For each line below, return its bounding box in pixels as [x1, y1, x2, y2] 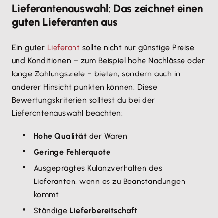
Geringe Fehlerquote [34, 147, 111, 157]
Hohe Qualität [34, 131, 89, 141]
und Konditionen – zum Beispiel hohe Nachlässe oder [12, 56, 205, 65]
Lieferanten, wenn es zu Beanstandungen [34, 177, 186, 186]
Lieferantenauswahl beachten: [12, 109, 123, 118]
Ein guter [12, 43, 47, 52]
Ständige [34, 206, 70, 215]
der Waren [89, 131, 127, 141]
